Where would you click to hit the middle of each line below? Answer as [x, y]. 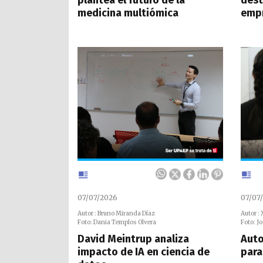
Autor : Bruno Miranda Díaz [116, 214]
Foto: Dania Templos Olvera [117, 222]
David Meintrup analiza [133, 239]
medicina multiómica [128, 13]
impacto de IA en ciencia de [144, 252]
